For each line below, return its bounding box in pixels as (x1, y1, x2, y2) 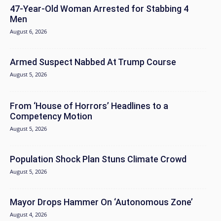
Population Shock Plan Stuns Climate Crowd (10, 154, 186, 165)
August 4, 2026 (10, 211, 47, 219)
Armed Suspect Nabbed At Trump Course (10, 57, 176, 68)
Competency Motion (10, 111, 92, 122)
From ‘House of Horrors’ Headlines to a (10, 101, 168, 111)
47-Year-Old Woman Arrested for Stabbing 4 (10, 3, 188, 14)
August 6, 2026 (10, 28, 47, 36)
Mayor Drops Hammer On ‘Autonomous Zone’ (10, 197, 193, 208)
